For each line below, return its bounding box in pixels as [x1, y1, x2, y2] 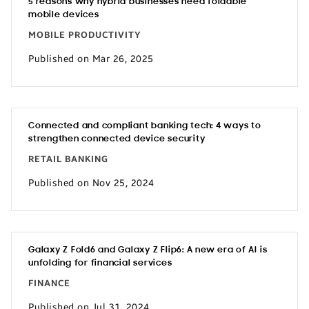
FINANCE [28, 278, 70, 289]
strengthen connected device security [28, 134, 206, 143]
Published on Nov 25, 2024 [28, 177, 154, 189]
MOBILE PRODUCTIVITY [28, 30, 141, 41]
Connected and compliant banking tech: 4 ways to [28, 121, 261, 130]
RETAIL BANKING [28, 154, 108, 165]
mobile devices [28, 10, 99, 19]
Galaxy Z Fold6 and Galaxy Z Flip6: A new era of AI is [28, 246, 268, 255]
